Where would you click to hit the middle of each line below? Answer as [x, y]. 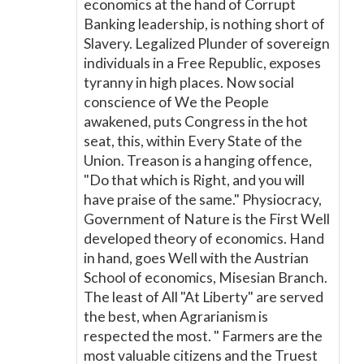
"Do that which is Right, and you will [194, 180]
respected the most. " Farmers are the [203, 336]
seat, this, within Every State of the [193, 141]
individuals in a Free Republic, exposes [202, 63]
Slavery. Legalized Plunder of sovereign [207, 43]
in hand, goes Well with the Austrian [196, 258]
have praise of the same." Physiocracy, [203, 199]
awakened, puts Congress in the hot [196, 121]
